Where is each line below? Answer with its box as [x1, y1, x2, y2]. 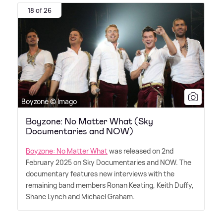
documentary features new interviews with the [26, 168, 174, 178]
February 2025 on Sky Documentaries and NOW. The [26, 157, 191, 167]
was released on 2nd [108, 146, 173, 156]
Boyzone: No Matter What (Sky [26, 115, 153, 127]
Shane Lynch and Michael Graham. [26, 191, 135, 201]
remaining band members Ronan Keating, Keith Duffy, [26, 180, 194, 190]
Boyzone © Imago [21, 96, 77, 106]
